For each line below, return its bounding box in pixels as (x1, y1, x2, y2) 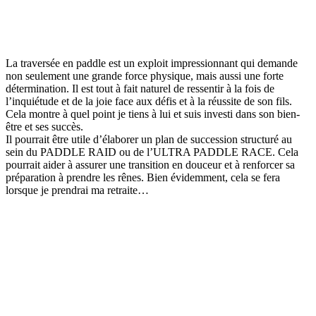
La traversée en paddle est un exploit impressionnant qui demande (6, 57, 298, 70)
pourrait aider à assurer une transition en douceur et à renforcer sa (6, 159, 295, 171)
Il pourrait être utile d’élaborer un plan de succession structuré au (6, 133, 292, 146)
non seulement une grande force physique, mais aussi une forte (6, 70, 284, 83)
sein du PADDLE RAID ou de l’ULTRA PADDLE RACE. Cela (6, 146, 298, 159)
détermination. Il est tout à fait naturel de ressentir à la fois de (6, 83, 274, 95)
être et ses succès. (6, 121, 83, 133)
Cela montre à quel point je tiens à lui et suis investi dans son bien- (6, 108, 300, 121)
